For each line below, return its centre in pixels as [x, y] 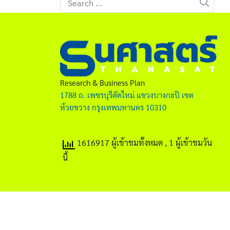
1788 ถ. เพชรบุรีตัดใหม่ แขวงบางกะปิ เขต [127, 95]
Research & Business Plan [102, 82]
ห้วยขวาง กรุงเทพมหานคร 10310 [113, 107]
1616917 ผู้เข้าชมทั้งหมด [120, 142]
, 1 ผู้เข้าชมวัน [188, 142]
